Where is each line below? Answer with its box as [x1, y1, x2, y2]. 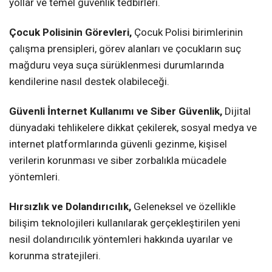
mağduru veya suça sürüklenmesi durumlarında [9, 58, 224, 71]
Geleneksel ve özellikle [131, 200, 236, 213]
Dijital [225, 105, 251, 118]
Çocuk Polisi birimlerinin [134, 25, 243, 38]
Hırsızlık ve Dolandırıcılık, [9, 200, 131, 213]
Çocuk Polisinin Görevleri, [9, 25, 134, 38]
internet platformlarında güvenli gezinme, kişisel [9, 138, 227, 151]
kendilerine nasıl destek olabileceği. [9, 75, 169, 87]
